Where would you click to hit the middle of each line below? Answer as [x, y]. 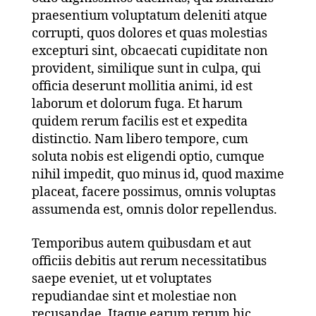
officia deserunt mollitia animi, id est [142, 87]
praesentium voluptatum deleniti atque [149, 16]
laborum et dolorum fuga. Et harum [137, 104]
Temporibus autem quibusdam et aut [141, 243]
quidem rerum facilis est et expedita [139, 122]
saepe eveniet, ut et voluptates [121, 279]
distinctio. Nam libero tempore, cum [140, 140]
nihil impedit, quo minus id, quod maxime [158, 175]
